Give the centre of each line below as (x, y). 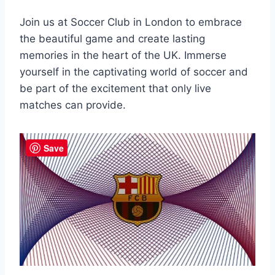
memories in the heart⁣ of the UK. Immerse (123, 55)
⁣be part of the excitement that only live (115, 88)
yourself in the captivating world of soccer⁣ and (134, 72)
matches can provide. (73, 105)
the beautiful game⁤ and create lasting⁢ (112, 38)
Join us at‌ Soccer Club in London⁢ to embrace (131, 22)
